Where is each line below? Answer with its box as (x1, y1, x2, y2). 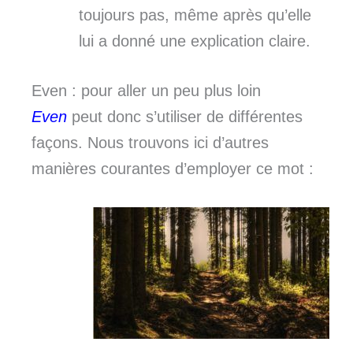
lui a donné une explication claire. (79, 32, 310, 50)
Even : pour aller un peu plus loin (32, 81, 261, 99)
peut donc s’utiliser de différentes (67, 107, 303, 125)
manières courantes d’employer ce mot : (32, 159, 314, 177)
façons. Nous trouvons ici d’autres (32, 133, 269, 151)
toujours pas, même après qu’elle (79, 6, 311, 24)
